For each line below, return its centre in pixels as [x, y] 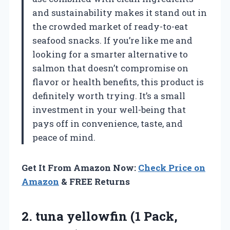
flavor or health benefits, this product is [118, 82]
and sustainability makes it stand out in [120, 13]
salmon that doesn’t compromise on [110, 68]
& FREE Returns [94, 182]
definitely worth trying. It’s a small [109, 96]
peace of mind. [64, 138]
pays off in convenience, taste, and [108, 124]
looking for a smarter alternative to [110, 54]
